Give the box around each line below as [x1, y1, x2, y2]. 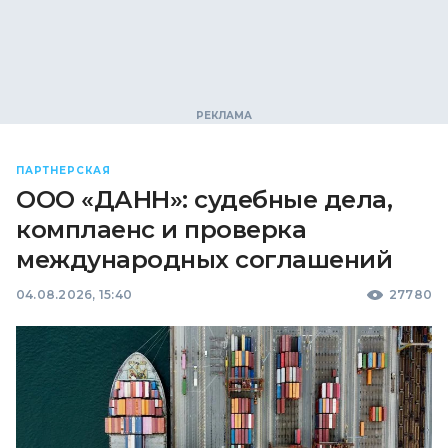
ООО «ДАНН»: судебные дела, [16, 185, 393, 214]
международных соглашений [16, 245, 393, 274]
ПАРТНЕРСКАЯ [16, 164, 111, 177]
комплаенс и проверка [16, 215, 307, 244]
